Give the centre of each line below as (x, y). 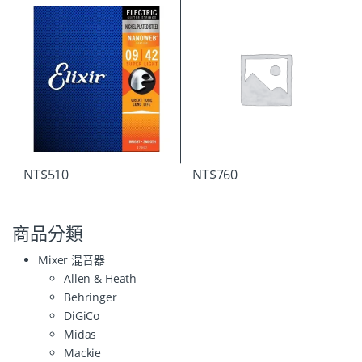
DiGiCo (82, 316)
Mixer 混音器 (72, 260)
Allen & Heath (101, 279)
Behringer (90, 297)
